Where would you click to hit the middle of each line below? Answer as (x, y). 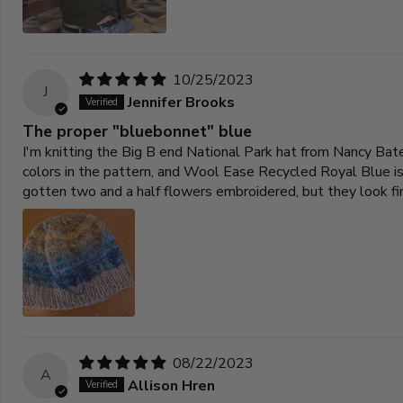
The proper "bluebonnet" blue (137, 131)
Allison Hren (172, 385)
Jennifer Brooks (182, 103)
